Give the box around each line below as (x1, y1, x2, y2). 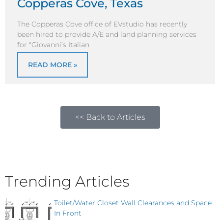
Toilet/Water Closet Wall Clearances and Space (54, 198, 212, 208)
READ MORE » (28, 60, 77, 70)
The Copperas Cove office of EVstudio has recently (17, 19, 187, 28)
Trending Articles (5, 172, 129, 191)
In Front (54, 209, 82, 218)
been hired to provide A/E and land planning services (17, 29, 196, 39)
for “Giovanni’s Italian (17, 40, 89, 49)
